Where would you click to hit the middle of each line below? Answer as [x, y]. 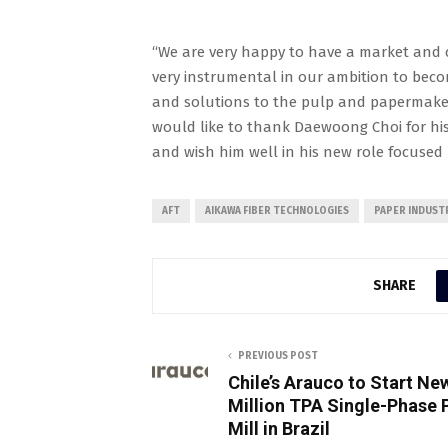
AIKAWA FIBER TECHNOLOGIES [277, 211]
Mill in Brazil [279, 428]
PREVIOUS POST [278, 356]
